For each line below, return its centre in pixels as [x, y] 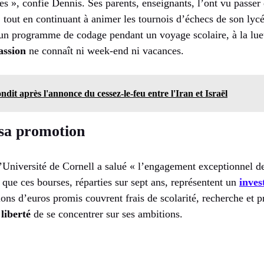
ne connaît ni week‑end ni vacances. [105, 50]
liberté [16, 214]
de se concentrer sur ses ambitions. [107, 214]
